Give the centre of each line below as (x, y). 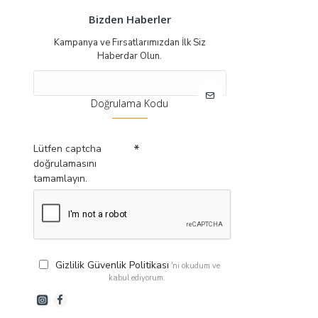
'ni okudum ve (196, 266)
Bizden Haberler (130, 19)
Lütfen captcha (68, 149)
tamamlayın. (61, 179)
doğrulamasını (65, 164)
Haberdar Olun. (130, 56)
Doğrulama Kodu (130, 103)
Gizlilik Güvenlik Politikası (113, 265)
